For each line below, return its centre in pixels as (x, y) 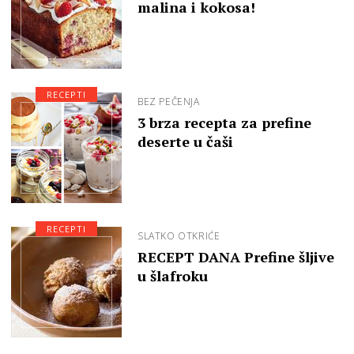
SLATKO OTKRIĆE (179, 236)
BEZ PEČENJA (169, 102)
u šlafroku (173, 276)
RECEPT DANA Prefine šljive (236, 257)
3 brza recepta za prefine (224, 123)
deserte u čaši (185, 142)
